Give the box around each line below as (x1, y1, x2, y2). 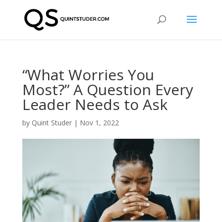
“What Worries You (22, 64, 154, 85)
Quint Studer (31, 118, 72, 127)
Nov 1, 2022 (79, 118, 119, 127)
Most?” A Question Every (22, 79, 193, 100)
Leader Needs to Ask (22, 94, 167, 114)
